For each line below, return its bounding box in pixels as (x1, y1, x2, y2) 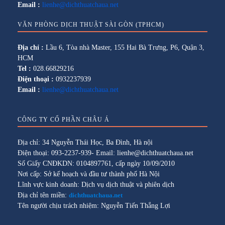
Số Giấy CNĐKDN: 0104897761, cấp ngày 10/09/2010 (18, 160, 175, 168)
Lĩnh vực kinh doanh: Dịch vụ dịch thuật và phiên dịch (18, 181, 174, 189)
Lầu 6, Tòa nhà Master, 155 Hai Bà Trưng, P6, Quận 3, (44, 44, 204, 52)
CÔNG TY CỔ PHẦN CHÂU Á (18, 116, 111, 124)
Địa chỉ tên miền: (18, 191, 69, 199)
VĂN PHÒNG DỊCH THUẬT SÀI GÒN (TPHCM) (18, 21, 164, 29)
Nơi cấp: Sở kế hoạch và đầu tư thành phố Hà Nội (18, 170, 160, 178)
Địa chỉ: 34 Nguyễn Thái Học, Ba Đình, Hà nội (18, 139, 153, 147)
